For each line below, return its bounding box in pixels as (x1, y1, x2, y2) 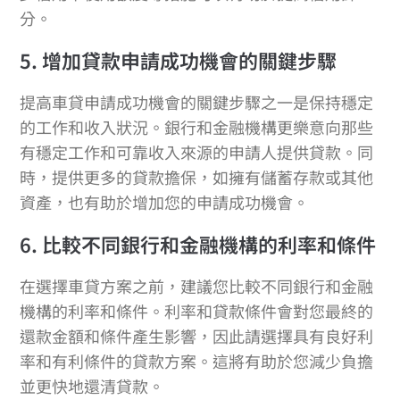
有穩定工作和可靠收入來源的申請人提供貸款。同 (20, 140, 374, 164)
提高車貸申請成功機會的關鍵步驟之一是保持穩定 (20, 90, 374, 114)
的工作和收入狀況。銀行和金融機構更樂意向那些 (20, 115, 374, 139)
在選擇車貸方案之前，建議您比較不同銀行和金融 (20, 274, 374, 298)
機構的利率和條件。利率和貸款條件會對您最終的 (20, 299, 374, 323)
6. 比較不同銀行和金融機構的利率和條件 (20, 229, 377, 259)
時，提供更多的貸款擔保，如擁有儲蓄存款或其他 (20, 165, 374, 189)
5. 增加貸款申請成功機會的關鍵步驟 (20, 46, 337, 75)
